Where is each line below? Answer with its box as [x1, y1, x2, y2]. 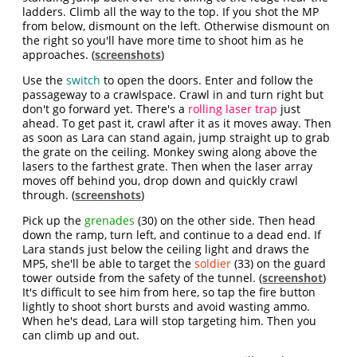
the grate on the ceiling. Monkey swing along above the [22, 144, 318, 160]
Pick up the [22, 213, 85, 229]
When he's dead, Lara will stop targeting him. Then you [22, 313, 317, 329]
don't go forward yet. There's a [22, 101, 189, 117]
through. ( [22, 187, 76, 203]
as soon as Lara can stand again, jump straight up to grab [22, 130, 331, 146]
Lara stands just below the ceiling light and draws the [22, 241, 310, 257]
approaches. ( [22, 47, 96, 63]
